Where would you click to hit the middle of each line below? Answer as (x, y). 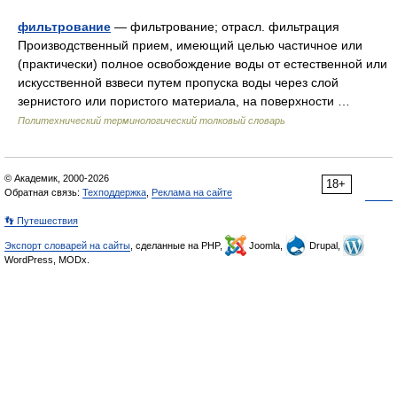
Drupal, (325, 245)
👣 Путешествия (41, 221)
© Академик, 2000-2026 (57, 178)
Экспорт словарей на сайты (67, 245)
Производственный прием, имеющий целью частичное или (190, 45)
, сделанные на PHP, (178, 245)
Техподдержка (114, 192)
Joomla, (266, 245)
